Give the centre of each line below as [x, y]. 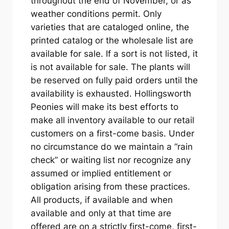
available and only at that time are [101, 213]
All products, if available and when [101, 200]
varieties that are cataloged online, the [110, 27]
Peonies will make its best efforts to [104, 107]
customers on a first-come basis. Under [112, 134]
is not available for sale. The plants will [110, 67]
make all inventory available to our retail [112, 120]
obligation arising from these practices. [110, 187]
